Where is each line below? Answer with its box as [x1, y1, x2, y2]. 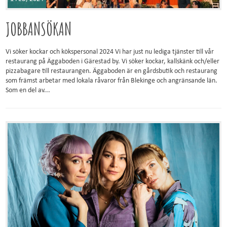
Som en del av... [6, 87, 51, 95]
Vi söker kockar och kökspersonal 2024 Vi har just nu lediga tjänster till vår [6, 48, 214, 56]
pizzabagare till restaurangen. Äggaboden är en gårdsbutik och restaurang [6, 67, 218, 75]
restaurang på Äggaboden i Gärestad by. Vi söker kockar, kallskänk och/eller [6, 58, 220, 66]
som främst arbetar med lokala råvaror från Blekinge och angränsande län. [6, 77, 218, 85]
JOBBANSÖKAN [6, 18, 72, 40]
